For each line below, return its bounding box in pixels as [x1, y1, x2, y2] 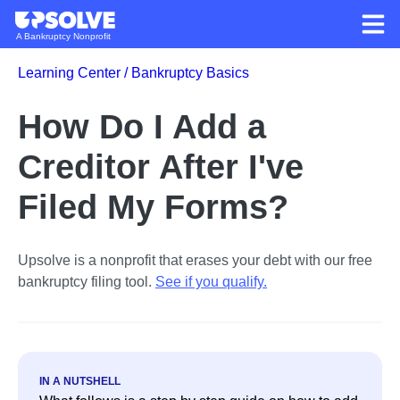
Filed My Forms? [18, 187, 288, 226]
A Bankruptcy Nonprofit [16, 31, 112, 41]
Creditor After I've [18, 147, 304, 186]
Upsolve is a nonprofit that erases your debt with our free [18, 253, 372, 268]
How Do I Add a [18, 107, 266, 146]
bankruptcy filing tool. [18, 274, 152, 289]
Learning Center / [18, 65, 131, 80]
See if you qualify [155, 274, 263, 289]
